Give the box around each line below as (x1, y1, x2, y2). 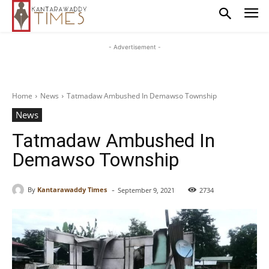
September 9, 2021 (118, 185, 175, 195)
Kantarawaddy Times (37, 185, 107, 195)
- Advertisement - (108, 43, 161, 50)
